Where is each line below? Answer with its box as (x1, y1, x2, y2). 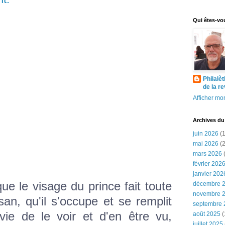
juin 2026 (193, 130, 218, 137)
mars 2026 (193, 150, 222, 157)
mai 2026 (193, 140, 218, 147)
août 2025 (193, 210, 220, 217)
